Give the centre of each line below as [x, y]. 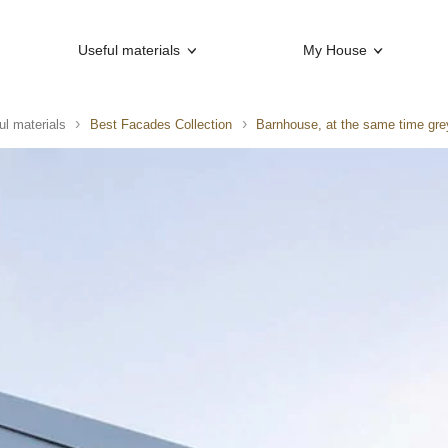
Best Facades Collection [161, 124]
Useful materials [129, 50]
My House [334, 50]
